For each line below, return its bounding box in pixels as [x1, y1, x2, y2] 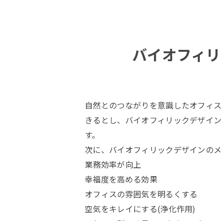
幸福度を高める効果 [85, 173, 157, 185]
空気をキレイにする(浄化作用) [85, 203, 196, 215]
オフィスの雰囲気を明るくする [85, 188, 198, 200]
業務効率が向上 [85, 158, 142, 170]
